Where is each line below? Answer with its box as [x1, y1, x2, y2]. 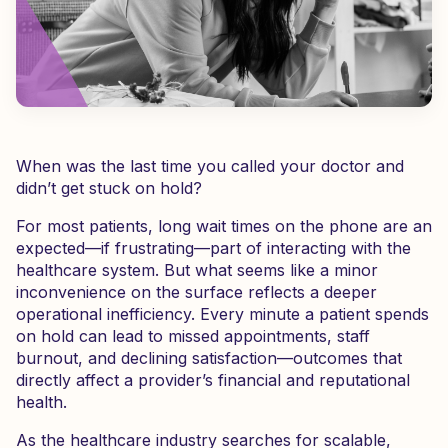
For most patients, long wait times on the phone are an [16, 216, 432, 236]
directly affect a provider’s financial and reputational [16, 370, 410, 390]
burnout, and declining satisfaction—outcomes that [16, 348, 402, 368]
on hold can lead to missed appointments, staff [16, 326, 370, 346]
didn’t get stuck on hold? [16, 178, 202, 198]
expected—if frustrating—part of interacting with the [16, 238, 411, 258]
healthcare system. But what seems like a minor [16, 260, 378, 280]
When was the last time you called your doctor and [16, 156, 404, 176]
